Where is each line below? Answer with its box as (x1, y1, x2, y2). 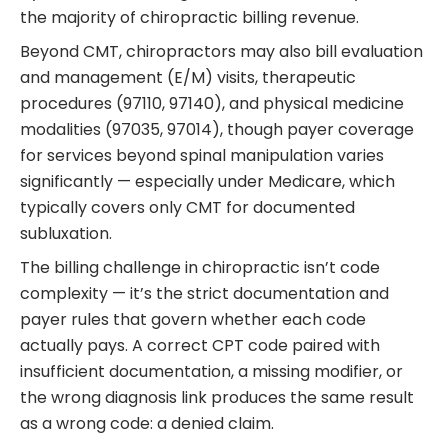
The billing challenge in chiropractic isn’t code (20, 256, 380, 280)
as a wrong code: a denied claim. (20, 412, 274, 436)
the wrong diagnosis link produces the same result (20, 386, 414, 410)
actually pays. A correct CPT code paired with (20, 334, 380, 358)
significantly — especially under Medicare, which (20, 170, 395, 194)
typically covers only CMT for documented (20, 196, 355, 220)
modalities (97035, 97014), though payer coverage (20, 118, 414, 142)
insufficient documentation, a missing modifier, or (20, 360, 403, 384)
